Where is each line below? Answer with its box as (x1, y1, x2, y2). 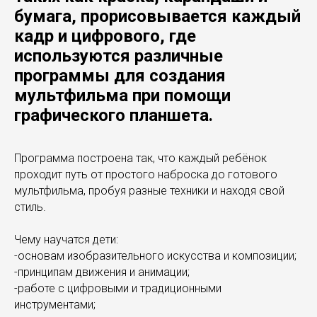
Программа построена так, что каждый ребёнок (14, 151, 267, 165)
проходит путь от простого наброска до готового (14, 168, 277, 181)
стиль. (14, 200, 46, 214)
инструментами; (14, 298, 96, 311)
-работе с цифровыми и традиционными (14, 282, 221, 295)
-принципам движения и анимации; (14, 265, 190, 279)
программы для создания (14, 66, 226, 86)
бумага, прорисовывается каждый (14, 6, 301, 26)
